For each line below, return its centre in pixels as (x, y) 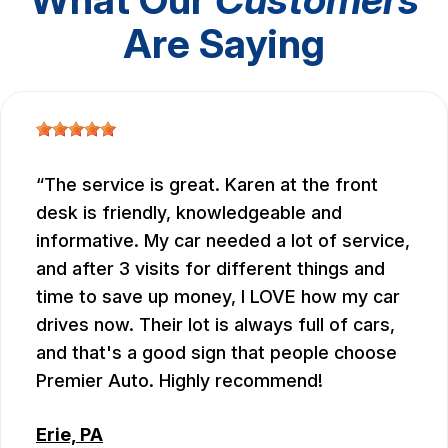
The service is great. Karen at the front (211, 184)
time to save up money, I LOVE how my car (218, 296)
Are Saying (224, 43)
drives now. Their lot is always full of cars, (215, 324)
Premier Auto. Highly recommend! (179, 380)
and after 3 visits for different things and (210, 268)
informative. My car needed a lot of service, (223, 240)
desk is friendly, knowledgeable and (189, 212)
